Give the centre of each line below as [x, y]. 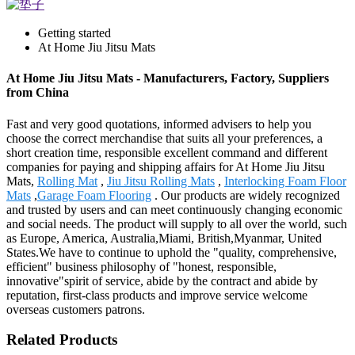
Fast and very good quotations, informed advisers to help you [159, 124]
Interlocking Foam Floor [285, 181]
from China [38, 93]
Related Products [62, 340]
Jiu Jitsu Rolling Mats [161, 181]
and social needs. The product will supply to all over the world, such [177, 223]
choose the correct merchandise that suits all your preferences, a [164, 138]
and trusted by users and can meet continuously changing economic [174, 209]
